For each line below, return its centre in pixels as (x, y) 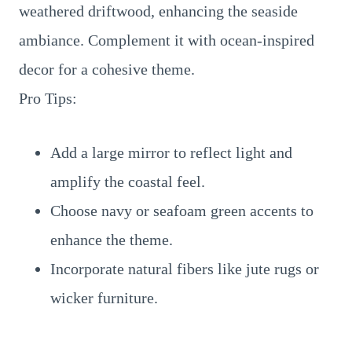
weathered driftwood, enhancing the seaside (158, 11)
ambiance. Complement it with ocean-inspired (167, 40)
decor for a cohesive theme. (107, 69)
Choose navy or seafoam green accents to (182, 211)
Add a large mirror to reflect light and (171, 152)
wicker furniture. (104, 298)
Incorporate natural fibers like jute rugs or (185, 269)
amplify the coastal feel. (128, 181)
